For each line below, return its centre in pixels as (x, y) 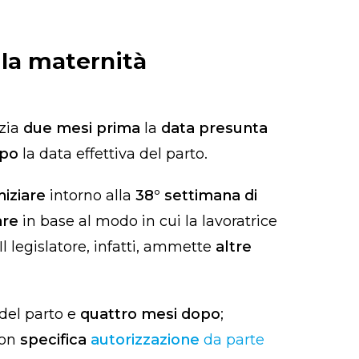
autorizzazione (145, 340)
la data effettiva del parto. (115, 154)
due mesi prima (82, 129)
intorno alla (93, 196)
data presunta (212, 129)
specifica (55, 340)
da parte (232, 340)
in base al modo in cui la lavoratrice (150, 222)
